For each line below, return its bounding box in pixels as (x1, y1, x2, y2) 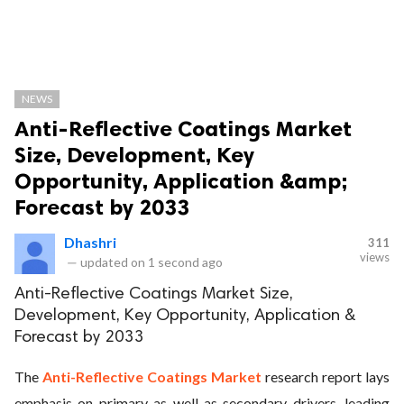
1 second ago (148, 254, 223, 270)
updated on (78, 254, 148, 270)
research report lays (262, 368, 390, 385)
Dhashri (64, 234, 116, 251)
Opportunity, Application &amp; (14, 168, 348, 194)
